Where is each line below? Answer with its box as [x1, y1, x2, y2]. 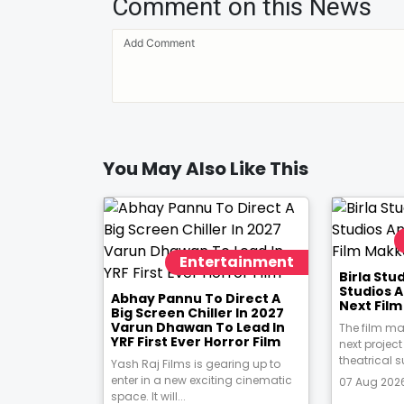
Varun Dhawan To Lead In [111, 318, 285, 336]
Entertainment [179, 252, 295, 272]
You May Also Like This [103, 156, 308, 181]
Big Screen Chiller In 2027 [111, 304, 284, 322]
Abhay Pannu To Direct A [111, 289, 280, 308]
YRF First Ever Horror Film [111, 333, 280, 351]
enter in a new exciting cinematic [111, 372, 292, 388]
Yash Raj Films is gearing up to [111, 356, 280, 372]
